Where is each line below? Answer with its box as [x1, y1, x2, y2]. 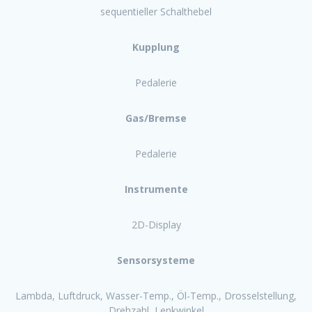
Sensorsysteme [117, 253, 195, 267]
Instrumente [124, 182, 188, 196]
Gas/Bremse [125, 111, 187, 125]
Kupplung [132, 40, 180, 54]
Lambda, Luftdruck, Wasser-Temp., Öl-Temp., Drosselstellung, [15, 288, 297, 302]
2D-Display [131, 217, 181, 231]
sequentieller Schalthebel [100, 4, 212, 18]
